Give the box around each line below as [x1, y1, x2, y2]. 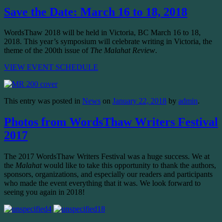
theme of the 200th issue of [4, 46, 90, 55]
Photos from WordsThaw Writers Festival [4, 115, 218, 129]
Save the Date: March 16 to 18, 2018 [4, 5, 187, 18]
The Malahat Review [90, 46, 155, 55]
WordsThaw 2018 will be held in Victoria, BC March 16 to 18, [4, 28, 201, 37]
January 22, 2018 [112, 97, 166, 106]
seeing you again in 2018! [4, 188, 85, 197]
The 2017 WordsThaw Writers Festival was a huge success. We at [4, 152, 210, 161]
